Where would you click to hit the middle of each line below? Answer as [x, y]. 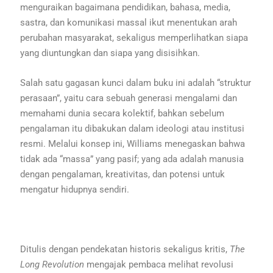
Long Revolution [52, 264]
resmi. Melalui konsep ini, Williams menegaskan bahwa [133, 144]
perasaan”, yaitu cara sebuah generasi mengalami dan [129, 98]
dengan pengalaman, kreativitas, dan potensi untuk [123, 174]
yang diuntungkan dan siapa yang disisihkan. [110, 53]
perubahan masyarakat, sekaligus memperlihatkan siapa [134, 37]
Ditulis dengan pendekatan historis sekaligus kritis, [125, 249]
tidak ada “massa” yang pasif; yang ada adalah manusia [132, 159]
